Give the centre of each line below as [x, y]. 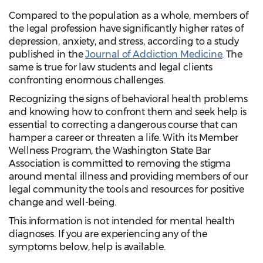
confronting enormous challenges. [87, 80]
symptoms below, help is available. [87, 247]
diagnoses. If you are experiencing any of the [108, 234]
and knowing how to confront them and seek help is [128, 112]
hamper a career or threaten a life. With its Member [124, 138]
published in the [47, 55]
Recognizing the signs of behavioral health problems [128, 99]
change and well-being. [63, 203]
